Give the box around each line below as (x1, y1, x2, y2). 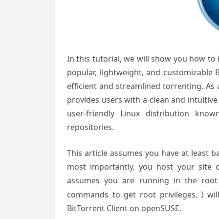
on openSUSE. (130, 203, 181, 214)
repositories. (67, 122, 114, 132)
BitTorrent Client (67, 203, 130, 214)
